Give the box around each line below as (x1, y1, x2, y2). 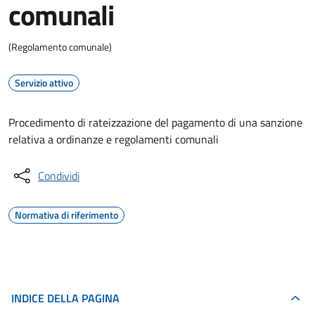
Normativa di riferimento (15, 207, 118, 222)
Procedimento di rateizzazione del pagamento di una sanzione (8, 114, 302, 131)
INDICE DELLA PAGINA (11, 290, 120, 307)
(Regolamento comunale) (8, 39, 112, 54)
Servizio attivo (15, 75, 73, 90)
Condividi (38, 167, 79, 184)
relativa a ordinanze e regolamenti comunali (8, 131, 219, 148)
